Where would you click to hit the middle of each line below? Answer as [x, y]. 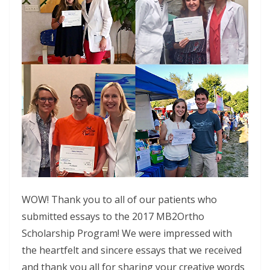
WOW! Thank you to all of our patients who [119, 200]
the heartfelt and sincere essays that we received [132, 250]
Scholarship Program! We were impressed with [127, 234]
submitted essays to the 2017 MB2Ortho [113, 217]
